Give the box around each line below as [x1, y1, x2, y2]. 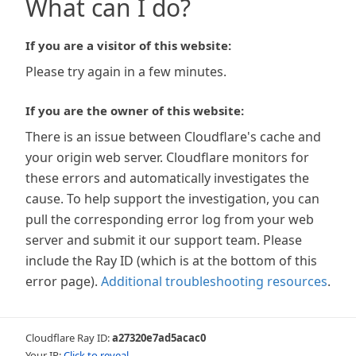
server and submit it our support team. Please [25, 231, 302, 249]
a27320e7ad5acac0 [112, 331, 206, 345]
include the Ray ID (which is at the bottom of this [25, 252, 317, 269]
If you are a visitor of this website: [25, 37, 231, 53]
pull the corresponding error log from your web [25, 211, 314, 228]
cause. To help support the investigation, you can [25, 190, 319, 207]
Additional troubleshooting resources [101, 273, 327, 290]
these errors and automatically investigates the [25, 169, 309, 187]
